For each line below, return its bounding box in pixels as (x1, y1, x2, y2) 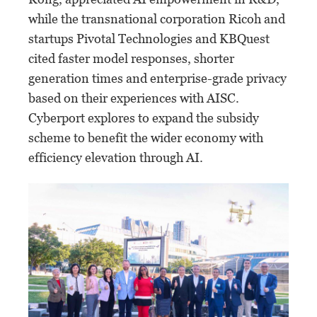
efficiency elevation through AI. (28, 149, 203, 165)
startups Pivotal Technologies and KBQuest (28, 30, 270, 46)
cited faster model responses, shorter (28, 50, 234, 66)
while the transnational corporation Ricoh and (28, 11, 285, 26)
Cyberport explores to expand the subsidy (28, 110, 259, 125)
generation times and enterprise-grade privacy (28, 70, 287, 86)
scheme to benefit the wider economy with (28, 129, 263, 145)
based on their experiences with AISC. (28, 90, 239, 105)
